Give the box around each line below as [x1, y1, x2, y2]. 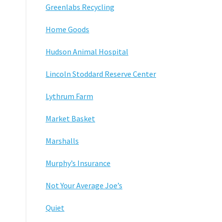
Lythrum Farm [46, 91, 93, 101]
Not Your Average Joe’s [46, 180, 122, 190]
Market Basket [46, 113, 95, 123]
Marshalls [46, 135, 79, 146]
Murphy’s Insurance [46, 158, 111, 168]
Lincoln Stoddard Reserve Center [46, 68, 156, 79]
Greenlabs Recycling [46, 1, 114, 12]
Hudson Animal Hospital [46, 46, 128, 56]
